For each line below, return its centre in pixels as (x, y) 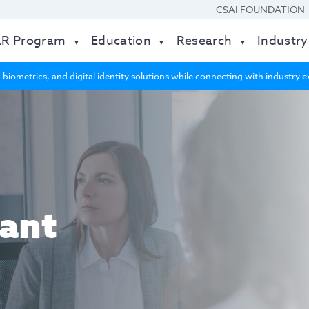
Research (204, 41)
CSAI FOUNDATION (260, 9)
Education (121, 41)
